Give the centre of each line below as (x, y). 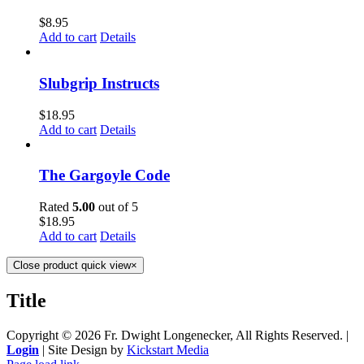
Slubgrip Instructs (99, 83)
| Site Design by (83, 349)
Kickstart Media (168, 349)
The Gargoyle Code (104, 175)
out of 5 (117, 207)
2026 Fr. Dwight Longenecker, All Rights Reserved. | (212, 335)
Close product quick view (72, 266)
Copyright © (41, 335)
